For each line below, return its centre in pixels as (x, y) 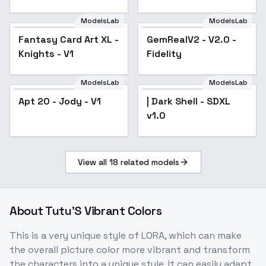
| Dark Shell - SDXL (189, 102)
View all (93, 162)
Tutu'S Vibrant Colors (104, 211)
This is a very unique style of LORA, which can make (126, 236)
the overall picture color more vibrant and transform (130, 250)
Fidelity (164, 54)
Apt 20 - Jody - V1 (60, 102)
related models (148, 162)
